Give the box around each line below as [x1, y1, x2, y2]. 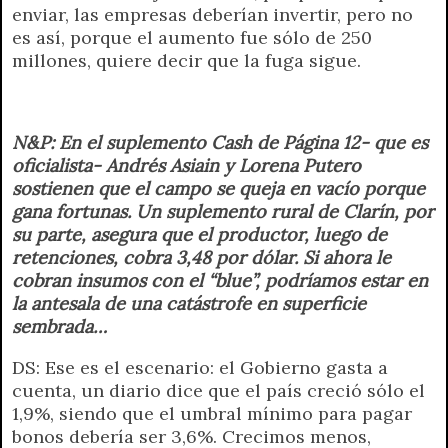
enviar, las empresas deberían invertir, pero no [12, 2, 413, 26]
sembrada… [12, 314, 107, 338]
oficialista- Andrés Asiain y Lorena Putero [12, 153, 361, 177]
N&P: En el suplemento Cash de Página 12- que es [12, 130, 428, 154]
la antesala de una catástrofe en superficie [12, 291, 366, 315]
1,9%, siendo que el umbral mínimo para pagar [12, 401, 412, 425]
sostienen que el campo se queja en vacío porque [12, 176, 425, 200]
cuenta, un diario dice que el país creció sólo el [12, 378, 425, 402]
